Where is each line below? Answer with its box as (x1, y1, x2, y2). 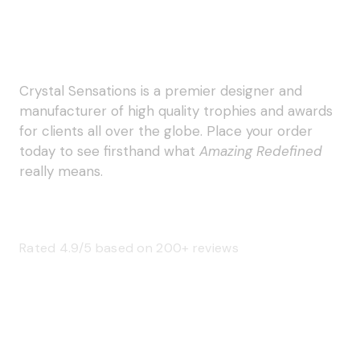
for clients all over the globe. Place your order (19, 121, 313, 140)
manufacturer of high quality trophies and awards (19, 101, 333, 120)
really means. (19, 162, 103, 180)
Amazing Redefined (199, 141, 322, 160)
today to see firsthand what (19, 141, 199, 160)
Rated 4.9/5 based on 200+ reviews (19, 239, 239, 256)
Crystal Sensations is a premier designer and (19, 81, 302, 100)
